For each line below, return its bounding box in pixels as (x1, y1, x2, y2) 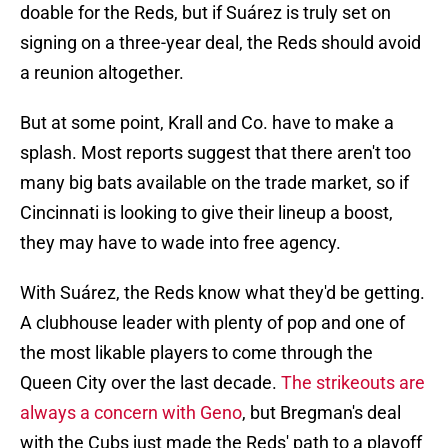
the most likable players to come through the (20, 342, 373, 364)
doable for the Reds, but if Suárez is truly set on (20, 2, 391, 24)
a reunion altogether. (20, 62, 184, 84)
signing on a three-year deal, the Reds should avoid (20, 32, 421, 54)
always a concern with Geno (20, 402, 242, 424)
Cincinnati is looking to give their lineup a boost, (20, 202, 393, 224)
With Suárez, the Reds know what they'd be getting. (20, 282, 425, 304)
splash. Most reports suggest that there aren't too (20, 142, 411, 164)
